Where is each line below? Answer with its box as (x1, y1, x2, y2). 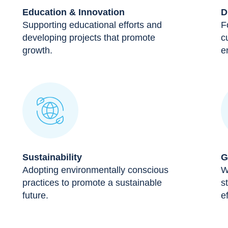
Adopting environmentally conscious (22, 164, 168, 175)
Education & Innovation (22, 7, 125, 17)
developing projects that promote (22, 32, 155, 43)
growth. (22, 45, 52, 55)
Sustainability (22, 152, 82, 162)
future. (22, 190, 48, 201)
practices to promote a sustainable (22, 177, 162, 188)
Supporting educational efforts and (22, 19, 162, 30)
